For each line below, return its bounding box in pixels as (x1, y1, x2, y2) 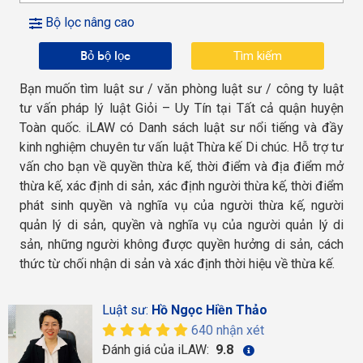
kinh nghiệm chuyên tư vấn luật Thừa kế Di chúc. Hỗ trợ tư (19, 139, 344, 155)
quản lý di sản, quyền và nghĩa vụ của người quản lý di (19, 217, 344, 233)
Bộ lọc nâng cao (42, 15, 135, 30)
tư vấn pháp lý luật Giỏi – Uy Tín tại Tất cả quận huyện (19, 100, 344, 116)
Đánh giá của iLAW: (101, 342, 212, 357)
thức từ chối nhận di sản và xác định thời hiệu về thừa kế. (19, 256, 335, 271)
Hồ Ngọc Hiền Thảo (151, 302, 267, 318)
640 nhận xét (190, 322, 264, 338)
